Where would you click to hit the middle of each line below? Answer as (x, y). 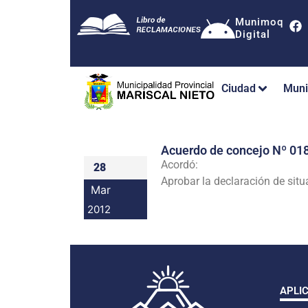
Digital (253, 34)
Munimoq (259, 22)
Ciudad (239, 89)
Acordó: (179, 164)
